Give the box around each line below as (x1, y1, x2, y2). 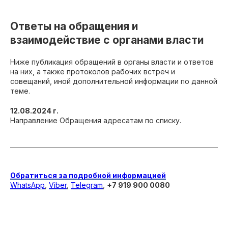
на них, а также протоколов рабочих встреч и (10, 67, 175, 76)
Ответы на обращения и (10, 20, 138, 33)
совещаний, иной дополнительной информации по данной (10, 77, 217, 85)
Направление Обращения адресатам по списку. (10, 116, 181, 125)
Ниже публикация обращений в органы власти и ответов (10, 58, 214, 66)
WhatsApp (10, 181, 45, 189)
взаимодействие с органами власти (10, 34, 204, 46)
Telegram (71, 181, 103, 189)
